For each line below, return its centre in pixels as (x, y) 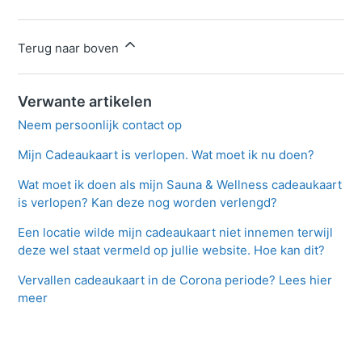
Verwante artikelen (85, 102)
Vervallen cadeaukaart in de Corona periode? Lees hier (175, 280)
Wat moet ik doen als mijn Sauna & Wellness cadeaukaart (180, 185)
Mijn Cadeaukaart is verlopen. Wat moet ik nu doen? (166, 155)
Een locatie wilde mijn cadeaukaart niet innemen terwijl (176, 233)
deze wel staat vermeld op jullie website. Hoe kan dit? (172, 250)
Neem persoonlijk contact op (100, 125)
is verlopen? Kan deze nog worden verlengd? (148, 203)
